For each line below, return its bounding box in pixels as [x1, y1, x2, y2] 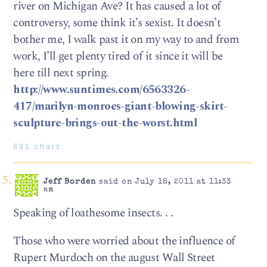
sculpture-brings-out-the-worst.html [13, 114, 197, 132]
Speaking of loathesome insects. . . [13, 204, 173, 222]
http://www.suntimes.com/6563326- [13, 80, 190, 98]
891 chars [13, 142, 62, 150]
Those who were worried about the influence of [13, 232, 235, 250]
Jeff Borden [43, 178, 96, 186]
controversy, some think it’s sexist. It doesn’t [13, 14, 221, 32]
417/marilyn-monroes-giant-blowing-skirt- [13, 97, 228, 115]
